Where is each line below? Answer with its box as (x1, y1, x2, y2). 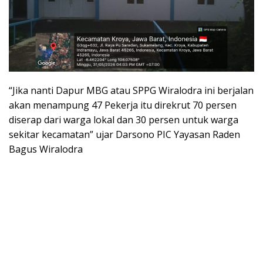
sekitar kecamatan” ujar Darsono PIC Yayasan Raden (9, 127, 240, 141)
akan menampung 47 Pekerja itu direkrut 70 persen (9, 98, 237, 112)
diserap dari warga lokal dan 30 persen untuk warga (9, 113, 238, 126)
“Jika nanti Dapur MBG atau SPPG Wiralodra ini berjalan (9, 83, 254, 97)
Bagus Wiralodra (9, 142, 83, 156)
